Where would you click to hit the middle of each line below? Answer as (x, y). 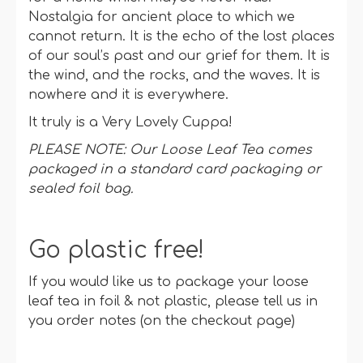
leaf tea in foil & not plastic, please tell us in (173, 302)
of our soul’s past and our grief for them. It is (179, 56)
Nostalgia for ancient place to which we (162, 17)
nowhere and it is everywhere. (128, 94)
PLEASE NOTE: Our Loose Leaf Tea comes (170, 149)
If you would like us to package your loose (169, 282)
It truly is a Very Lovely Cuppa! (130, 122)
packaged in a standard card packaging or (175, 169)
